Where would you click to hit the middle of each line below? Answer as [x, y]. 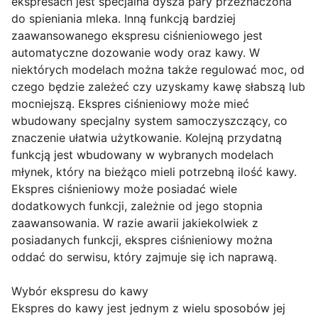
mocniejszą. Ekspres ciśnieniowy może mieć [130, 104]
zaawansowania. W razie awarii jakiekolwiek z [135, 223]
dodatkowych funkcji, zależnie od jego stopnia [137, 206]
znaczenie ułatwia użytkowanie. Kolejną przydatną [147, 138]
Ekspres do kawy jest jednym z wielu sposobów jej [148, 308]
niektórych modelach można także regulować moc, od [158, 70]
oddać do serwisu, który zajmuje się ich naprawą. [144, 257]
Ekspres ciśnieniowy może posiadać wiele [124, 189]
